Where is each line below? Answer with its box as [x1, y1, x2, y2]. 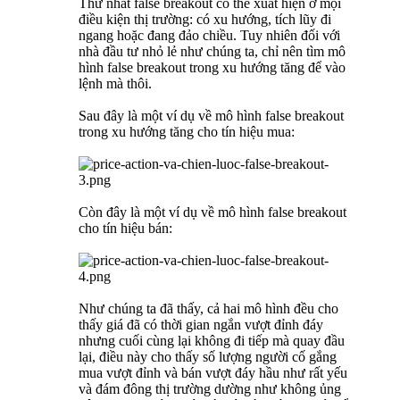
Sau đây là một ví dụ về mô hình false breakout [79, 108, 344, 124]
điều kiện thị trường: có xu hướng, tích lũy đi [79, 12, 331, 28]
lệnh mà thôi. [79, 76, 152, 92]
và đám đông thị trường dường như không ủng [79, 381, 341, 397]
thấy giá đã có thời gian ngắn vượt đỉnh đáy [79, 317, 323, 333]
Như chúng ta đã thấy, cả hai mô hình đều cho [79, 301, 338, 317]
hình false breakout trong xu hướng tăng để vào [79, 60, 346, 76]
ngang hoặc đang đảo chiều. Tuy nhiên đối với [79, 28, 340, 44]
